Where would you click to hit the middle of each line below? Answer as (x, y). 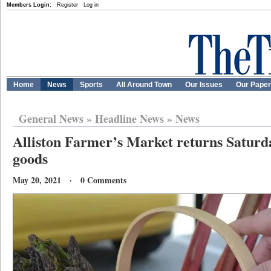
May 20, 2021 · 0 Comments (70, 180)
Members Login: (29, 5)
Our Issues (204, 85)
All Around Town (144, 85)
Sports (91, 85)
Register (67, 5)
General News (51, 119)
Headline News (129, 119)
